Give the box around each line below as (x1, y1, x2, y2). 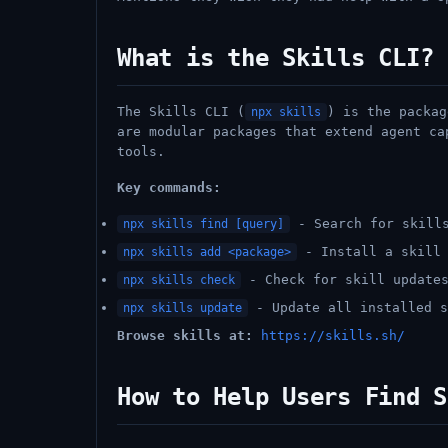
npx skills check (123, 273, 235, 287)
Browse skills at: (117, 328, 253, 343)
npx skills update (123, 301, 242, 315)
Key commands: (117, 180, 221, 195)
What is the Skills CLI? (117, 44, 434, 72)
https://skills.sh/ (261, 328, 405, 343)
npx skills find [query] (123, 217, 284, 231)
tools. (117, 144, 165, 159)
